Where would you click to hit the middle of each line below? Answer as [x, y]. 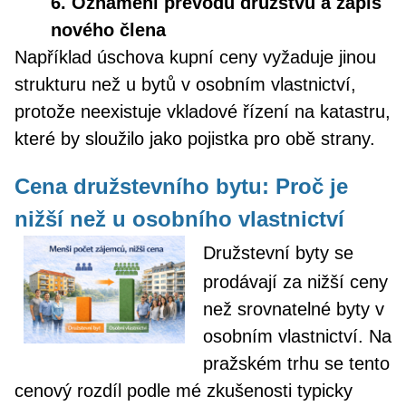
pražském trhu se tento [296, 363]
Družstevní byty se [278, 253]
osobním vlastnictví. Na [297, 336]
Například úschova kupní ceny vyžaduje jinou [195, 57]
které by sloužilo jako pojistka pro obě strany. [195, 139]
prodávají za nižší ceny [295, 282]
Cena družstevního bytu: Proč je [181, 186]
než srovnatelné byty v [294, 309]
